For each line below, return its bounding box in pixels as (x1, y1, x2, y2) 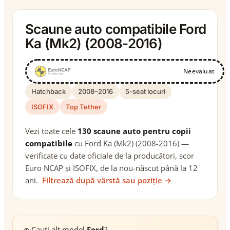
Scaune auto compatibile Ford (25, 21, 206, 37)
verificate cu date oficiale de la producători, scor (25, 150, 194, 161)
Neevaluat (183, 67, 215, 75)
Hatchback (31, 87, 66, 95)
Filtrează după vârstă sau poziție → (42, 175, 171, 185)
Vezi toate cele (25, 126, 78, 136)
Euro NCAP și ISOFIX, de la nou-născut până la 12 (25, 163, 198, 173)
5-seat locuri (125, 87, 165, 95)
